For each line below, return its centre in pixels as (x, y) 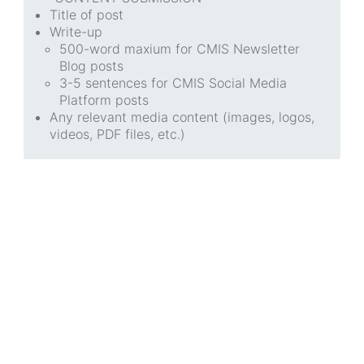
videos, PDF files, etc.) (117, 134)
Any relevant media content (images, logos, (182, 117)
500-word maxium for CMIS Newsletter (180, 49)
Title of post (87, 15)
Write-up (76, 32)
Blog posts (91, 66)
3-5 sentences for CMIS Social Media (173, 83)
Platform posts (104, 100)
